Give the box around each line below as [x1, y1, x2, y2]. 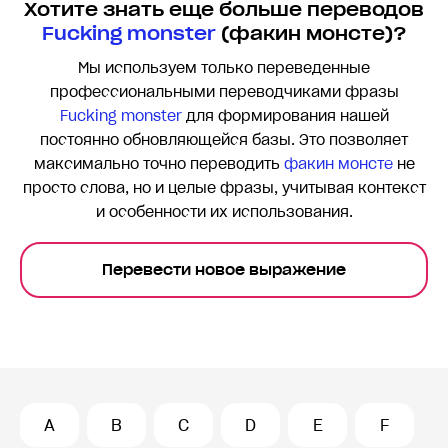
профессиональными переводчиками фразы [49, 83, 399, 102]
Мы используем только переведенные [78, 59, 370, 78]
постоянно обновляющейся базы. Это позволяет [40, 131, 408, 150]
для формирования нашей [181, 107, 389, 126]
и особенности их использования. [95, 203, 353, 222]
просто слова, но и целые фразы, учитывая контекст [22, 179, 426, 198]
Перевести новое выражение [102, 261, 346, 280]
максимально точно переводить [33, 155, 284, 174]
